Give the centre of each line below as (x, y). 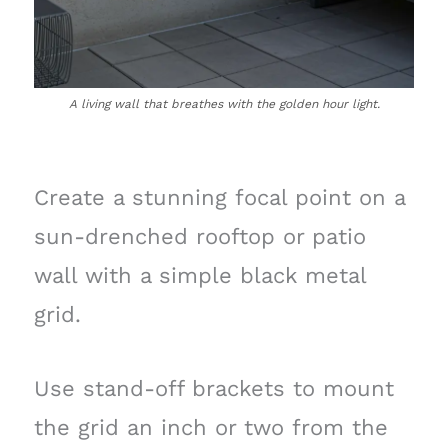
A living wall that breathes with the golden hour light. (224, 103)
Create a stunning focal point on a (219, 197)
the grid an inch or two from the (210, 428)
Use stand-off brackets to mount (213, 389)
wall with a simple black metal (199, 275)
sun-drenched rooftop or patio (199, 236)
